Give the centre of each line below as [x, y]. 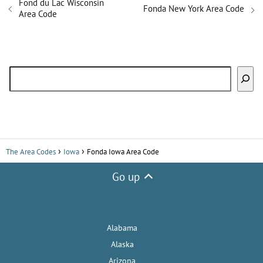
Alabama [122, 227]
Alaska [122, 244]
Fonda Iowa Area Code [123, 151]
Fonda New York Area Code [194, 8]
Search [22, 71]
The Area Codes [31, 151]
